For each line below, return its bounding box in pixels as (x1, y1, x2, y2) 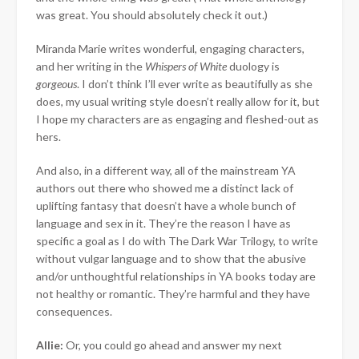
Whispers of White (145, 58, 229, 73)
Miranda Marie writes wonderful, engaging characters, (36, 41, 305, 55)
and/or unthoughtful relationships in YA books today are (36, 268, 316, 283)
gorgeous (36, 76, 77, 91)
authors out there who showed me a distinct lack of (36, 180, 293, 195)
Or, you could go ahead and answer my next (63, 337, 282, 352)
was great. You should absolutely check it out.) (36, 7, 268, 22)
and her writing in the (36, 58, 145, 73)
